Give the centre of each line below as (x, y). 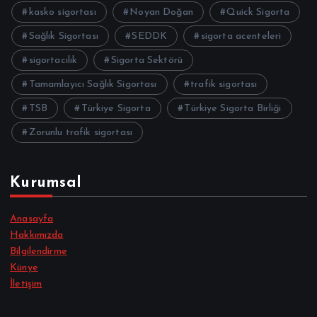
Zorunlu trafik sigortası (80, 133)
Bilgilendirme (39, 252)
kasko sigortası (62, 13)
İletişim (26, 284)
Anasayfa (32, 219)
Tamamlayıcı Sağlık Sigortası (93, 85)
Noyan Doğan (161, 13)
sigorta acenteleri (241, 37)
